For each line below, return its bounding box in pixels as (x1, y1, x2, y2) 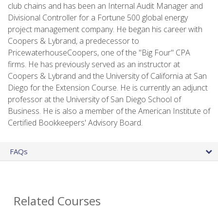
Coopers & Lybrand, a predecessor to (8, 35, 139, 46)
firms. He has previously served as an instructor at (8, 58, 180, 70)
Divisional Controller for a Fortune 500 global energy (8, 12, 188, 23)
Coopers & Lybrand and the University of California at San (8, 70, 207, 81)
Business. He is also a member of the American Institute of (8, 105, 210, 116)
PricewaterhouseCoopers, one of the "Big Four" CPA (8, 47, 190, 58)
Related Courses (14, 192, 101, 209)
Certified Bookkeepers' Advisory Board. (8, 117, 143, 128)
